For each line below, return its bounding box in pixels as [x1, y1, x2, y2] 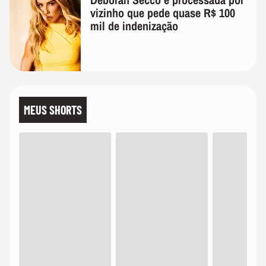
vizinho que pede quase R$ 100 [90, 5, 235, 21]
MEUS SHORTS [24, 103, 82, 118]
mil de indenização [90, 18, 178, 34]
